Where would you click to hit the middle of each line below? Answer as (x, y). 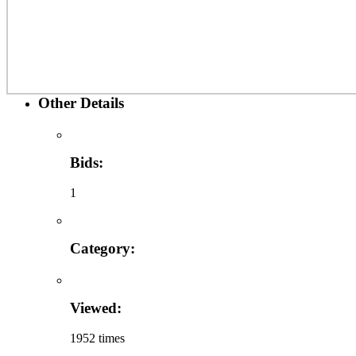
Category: (103, 249)
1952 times (97, 339)
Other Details (81, 103)
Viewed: (96, 308)
